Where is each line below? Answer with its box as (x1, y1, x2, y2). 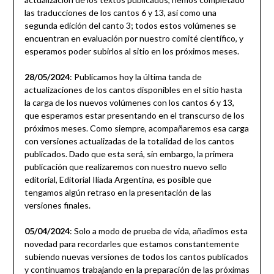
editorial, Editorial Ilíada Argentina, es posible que (24, 174, 212, 185)
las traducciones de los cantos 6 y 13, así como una (24, 7, 217, 18)
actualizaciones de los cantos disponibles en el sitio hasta (24, 84, 242, 95)
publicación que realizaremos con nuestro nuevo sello (24, 161, 227, 172)
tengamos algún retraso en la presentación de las (24, 187, 212, 198)
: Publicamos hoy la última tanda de (69, 72, 202, 83)
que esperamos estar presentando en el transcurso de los (24, 110, 245, 121)
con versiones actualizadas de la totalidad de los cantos (24, 136, 234, 147)
